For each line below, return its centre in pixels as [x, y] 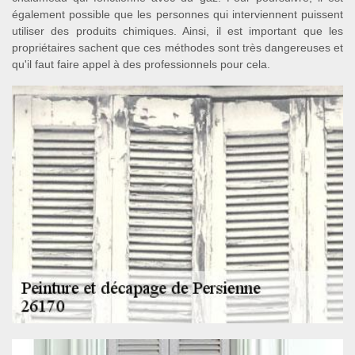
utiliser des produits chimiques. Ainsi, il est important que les [177, 31]
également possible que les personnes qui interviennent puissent [177, 14]
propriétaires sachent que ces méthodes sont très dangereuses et [177, 48]
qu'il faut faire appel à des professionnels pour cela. [141, 64]
